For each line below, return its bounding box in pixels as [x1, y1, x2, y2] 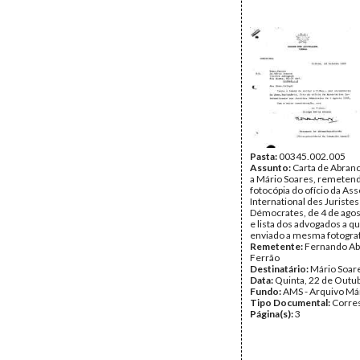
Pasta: [250, 150, 279, 162]
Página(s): [250, 308, 295, 320]
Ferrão [250, 252, 280, 264]
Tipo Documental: [250, 297, 332, 309]
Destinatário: [250, 263, 310, 275]
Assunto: [250, 162, 292, 174]
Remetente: [250, 240, 305, 252]
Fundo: [250, 285, 283, 297]
